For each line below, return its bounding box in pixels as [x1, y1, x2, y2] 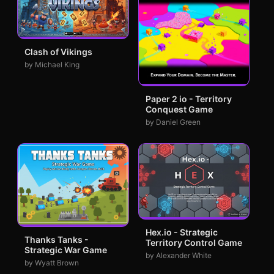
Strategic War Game [24, 244, 107, 255]
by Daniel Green [145, 117, 201, 127]
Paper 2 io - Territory [145, 94, 232, 104]
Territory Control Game [145, 237, 242, 248]
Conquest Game [145, 104, 213, 114]
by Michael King [24, 59, 80, 69]
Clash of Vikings [24, 46, 92, 57]
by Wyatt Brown [24, 257, 79, 267]
